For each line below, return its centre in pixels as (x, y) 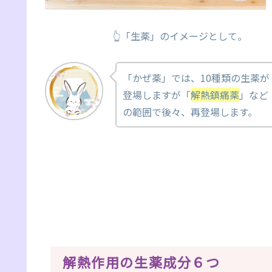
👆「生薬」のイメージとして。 (146, 36)
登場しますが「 (157, 94)
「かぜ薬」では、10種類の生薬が (196, 77)
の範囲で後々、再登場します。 (190, 111)
